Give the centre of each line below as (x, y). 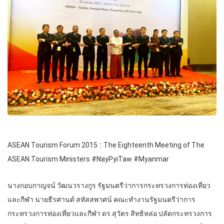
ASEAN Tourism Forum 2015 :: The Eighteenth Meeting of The (106, 145)
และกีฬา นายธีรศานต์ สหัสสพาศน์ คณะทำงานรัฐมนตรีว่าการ (101, 199)
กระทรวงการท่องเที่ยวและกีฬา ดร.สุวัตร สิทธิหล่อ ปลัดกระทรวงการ (110, 213)
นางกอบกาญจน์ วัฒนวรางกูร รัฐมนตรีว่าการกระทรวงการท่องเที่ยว (109, 185)
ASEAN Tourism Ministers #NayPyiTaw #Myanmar (88, 159)
